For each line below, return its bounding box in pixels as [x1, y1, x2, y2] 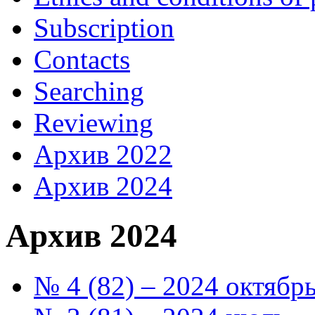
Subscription [34, 12, 174, 43]
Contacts [34, 44, 130, 75]
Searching [34, 75, 144, 106]
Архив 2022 [34, 139, 172, 169]
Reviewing [34, 107, 153, 138]
